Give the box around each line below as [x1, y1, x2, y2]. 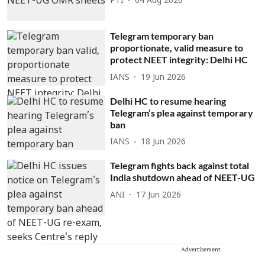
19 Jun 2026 [141, 72, 186, 83]
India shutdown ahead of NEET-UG [110, 172, 256, 183]
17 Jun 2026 [136, 190, 182, 201]
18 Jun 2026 [141, 137, 186, 148]
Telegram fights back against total [110, 160, 250, 172]
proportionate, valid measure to [110, 42, 244, 54]
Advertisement [181, 245, 221, 253]
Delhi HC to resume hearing [110, 95, 227, 106]
